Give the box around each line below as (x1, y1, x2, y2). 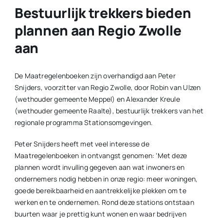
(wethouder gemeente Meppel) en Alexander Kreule (14, 94, 180, 104)
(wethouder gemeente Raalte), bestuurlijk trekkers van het (14, 106, 203, 116)
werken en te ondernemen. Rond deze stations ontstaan (14, 198, 194, 207)
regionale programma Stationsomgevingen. (14, 118, 153, 127)
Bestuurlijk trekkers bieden (14, 3, 191, 22)
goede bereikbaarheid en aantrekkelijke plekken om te (14, 186, 186, 196)
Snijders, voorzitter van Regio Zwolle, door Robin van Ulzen (14, 83, 201, 92)
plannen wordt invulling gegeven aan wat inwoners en (14, 163, 185, 172)
